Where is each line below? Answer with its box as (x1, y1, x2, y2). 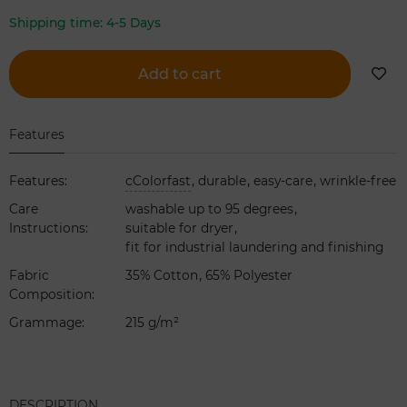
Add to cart (138, 65, 222, 84)
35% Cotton (125, 268, 199, 283)
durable (198, 174, 247, 189)
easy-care (253, 174, 313, 189)
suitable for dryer (125, 221, 234, 236)
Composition (9, 287, 92, 303)
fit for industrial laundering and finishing (125, 240, 384, 255)
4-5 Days (106, 15, 161, 31)
